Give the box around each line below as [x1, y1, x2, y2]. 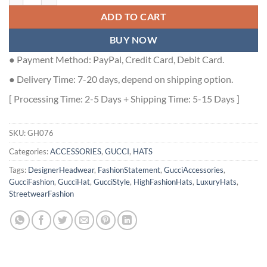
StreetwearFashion [9, 189, 74, 199]
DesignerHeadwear [28, 165, 94, 175]
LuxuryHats [196, 177, 237, 187]
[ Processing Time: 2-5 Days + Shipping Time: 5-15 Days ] [9, 93, 240, 105]
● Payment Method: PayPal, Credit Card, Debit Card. [9, 54, 224, 66]
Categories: [9, 147, 50, 157]
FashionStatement [98, 165, 160, 175]
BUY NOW [109, 35, 158, 46]
